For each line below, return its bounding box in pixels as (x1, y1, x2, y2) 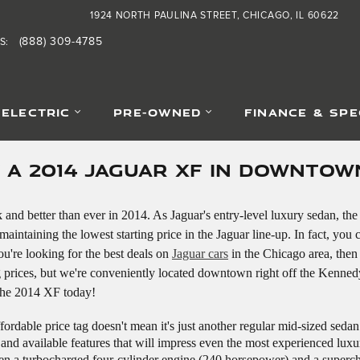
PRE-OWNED (113, 104, 202, 121)
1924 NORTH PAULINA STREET (90, 10, 237, 21)
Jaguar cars (172, 247, 228, 260)
